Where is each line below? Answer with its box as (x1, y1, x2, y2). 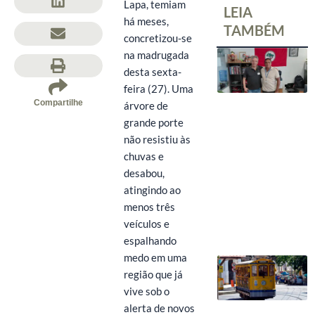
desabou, (123, 167, 165, 179)
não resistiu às (123, 133, 191, 146)
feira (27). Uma (123, 82, 193, 95)
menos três (123, 200, 175, 213)
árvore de (123, 99, 168, 112)
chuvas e (123, 150, 164, 162)
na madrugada (123, 49, 189, 61)
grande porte (123, 116, 184, 129)
